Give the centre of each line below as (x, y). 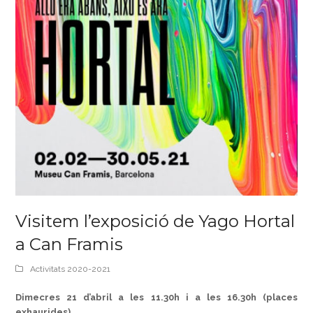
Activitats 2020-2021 (71, 269)
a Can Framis (70, 245)
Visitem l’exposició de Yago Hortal (155, 221)
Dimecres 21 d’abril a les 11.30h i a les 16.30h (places (156, 298)
